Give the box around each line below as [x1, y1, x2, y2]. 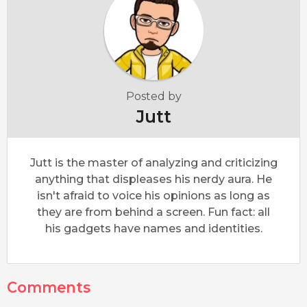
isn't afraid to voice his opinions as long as [37, 188, 270, 202]
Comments [7, 279, 90, 297]
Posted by [125, 89, 182, 103]
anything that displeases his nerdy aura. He [35, 172, 272, 186]
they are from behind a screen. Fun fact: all [37, 205, 270, 219]
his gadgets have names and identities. [45, 221, 262, 235]
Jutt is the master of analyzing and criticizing [29, 156, 278, 169]
